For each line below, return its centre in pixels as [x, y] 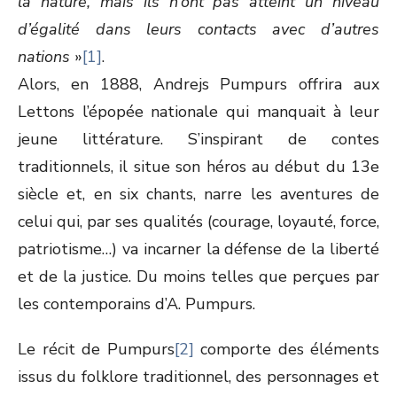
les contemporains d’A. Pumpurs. [136, 304]
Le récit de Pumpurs [96, 349]
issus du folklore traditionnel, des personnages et [198, 377]
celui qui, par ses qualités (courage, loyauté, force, [198, 222]
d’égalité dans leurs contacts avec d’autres [198, 29]
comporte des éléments [286, 349]
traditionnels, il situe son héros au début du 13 [194, 167]
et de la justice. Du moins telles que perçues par [198, 276]
